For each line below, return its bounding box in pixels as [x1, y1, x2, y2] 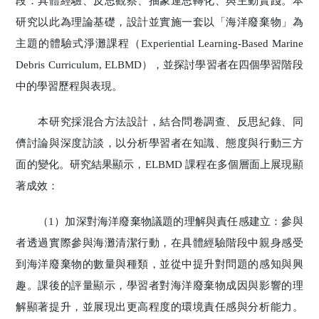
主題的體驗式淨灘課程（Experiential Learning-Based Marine [16, 37, 303, 49]
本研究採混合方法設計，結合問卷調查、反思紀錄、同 [16, 115, 303, 127]
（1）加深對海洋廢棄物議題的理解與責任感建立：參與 [16, 215, 303, 227]
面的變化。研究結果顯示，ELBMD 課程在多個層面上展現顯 [16, 158, 303, 170]
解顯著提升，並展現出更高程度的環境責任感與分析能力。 [16, 300, 303, 313]
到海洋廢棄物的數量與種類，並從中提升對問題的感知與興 [16, 258, 303, 270]
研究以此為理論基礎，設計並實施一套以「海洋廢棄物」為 [16, 16, 303, 28]
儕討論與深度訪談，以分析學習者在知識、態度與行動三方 [16, 137, 303, 149]
